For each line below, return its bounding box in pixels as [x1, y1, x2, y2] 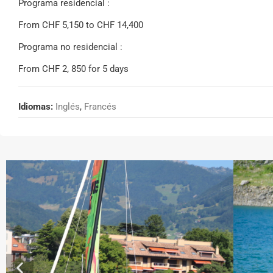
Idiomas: [18, 101, 53, 112]
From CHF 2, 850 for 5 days [18, 63, 129, 74]
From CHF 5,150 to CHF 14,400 [18, 19, 143, 30]
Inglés [55, 101, 80, 112]
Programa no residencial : [18, 41, 122, 52]
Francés [84, 101, 116, 112]
